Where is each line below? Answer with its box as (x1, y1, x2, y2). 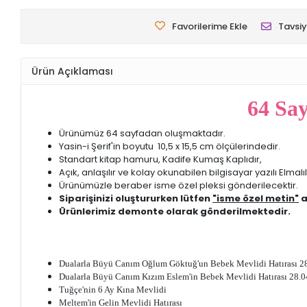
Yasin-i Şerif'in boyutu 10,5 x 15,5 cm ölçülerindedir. (59, 140, 281, 153)
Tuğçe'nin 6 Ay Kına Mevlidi (59, 284, 167, 295)
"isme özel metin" (212, 192, 299, 206)
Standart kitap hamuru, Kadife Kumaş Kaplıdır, (59, 153, 262, 167)
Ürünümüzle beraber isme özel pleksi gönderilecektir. (59, 179, 299, 193)
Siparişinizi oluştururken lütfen (59, 192, 213, 206)
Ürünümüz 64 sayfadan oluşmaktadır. (59, 127, 226, 140)
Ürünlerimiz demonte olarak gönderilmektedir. (59, 205, 293, 219)
